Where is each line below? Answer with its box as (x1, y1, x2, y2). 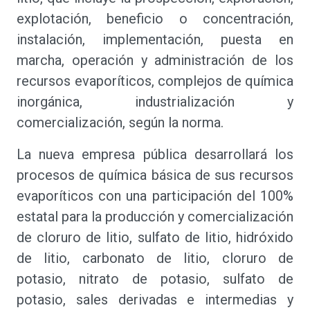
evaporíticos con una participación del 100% (17, 188, 293, 204)
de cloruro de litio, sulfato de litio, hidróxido (17, 229, 293, 246)
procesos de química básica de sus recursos (17, 167, 293, 183)
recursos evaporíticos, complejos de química (17, 73, 293, 89)
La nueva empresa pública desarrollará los (17, 146, 293, 163)
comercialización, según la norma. (17, 114, 224, 131)
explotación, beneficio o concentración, (17, 10, 293, 27)
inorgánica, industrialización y (17, 93, 293, 110)
